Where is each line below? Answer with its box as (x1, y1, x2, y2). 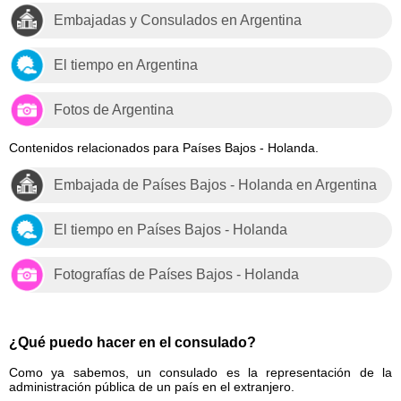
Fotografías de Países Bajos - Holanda (54, 266, 299, 282)
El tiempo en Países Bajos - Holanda (54, 221, 287, 237)
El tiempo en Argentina (54, 56, 198, 73)
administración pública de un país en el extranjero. (9, 380, 294, 395)
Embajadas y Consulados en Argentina (54, 12, 302, 28)
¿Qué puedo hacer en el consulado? (9, 333, 256, 350)
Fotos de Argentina (54, 101, 174, 117)
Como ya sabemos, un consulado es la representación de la (9, 365, 392, 380)
